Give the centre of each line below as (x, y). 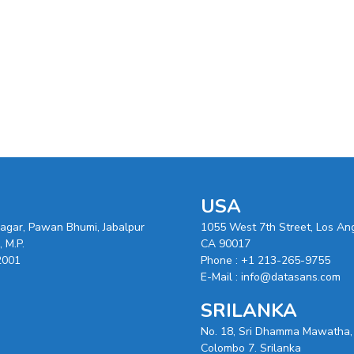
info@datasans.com (291, 277)
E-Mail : (221, 277)
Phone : (221, 261)
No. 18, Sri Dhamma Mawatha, (277, 332)
